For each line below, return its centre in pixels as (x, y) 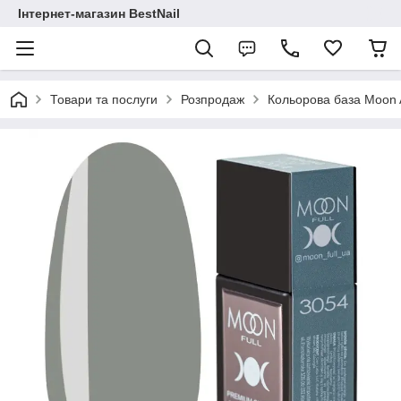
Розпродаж (213, 99)
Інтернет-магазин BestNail (99, 13)
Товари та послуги (104, 99)
